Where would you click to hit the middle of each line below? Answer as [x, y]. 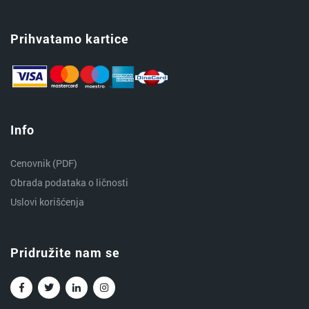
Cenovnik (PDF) [44, 163]
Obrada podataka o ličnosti [69, 183]
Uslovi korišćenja [47, 202]
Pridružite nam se [65, 253]
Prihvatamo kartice [70, 39]
